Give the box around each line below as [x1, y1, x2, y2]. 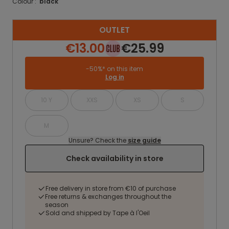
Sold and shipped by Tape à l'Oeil [45, 209, 150, 217]
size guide [127, 136, 161, 145]
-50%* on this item [86, 64, 143, 73]
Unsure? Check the [68, 136, 128, 145]
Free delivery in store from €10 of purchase [45, 184, 176, 193]
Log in [105, 73, 124, 81]
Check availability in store [65, 153, 164, 164]
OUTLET [99, 24, 130, 36]
